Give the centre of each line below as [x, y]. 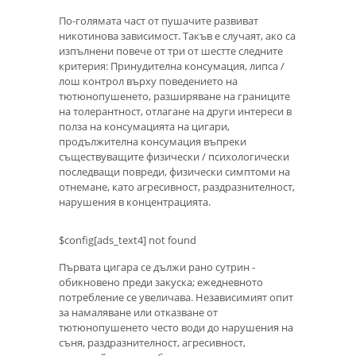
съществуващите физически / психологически [174, 156]
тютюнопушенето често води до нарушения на [176, 327]
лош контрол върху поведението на [148, 81]
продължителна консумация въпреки [153, 141]
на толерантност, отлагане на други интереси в [175, 111]
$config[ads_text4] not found [128, 240]
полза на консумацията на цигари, [144, 126]
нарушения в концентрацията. [135, 201]
